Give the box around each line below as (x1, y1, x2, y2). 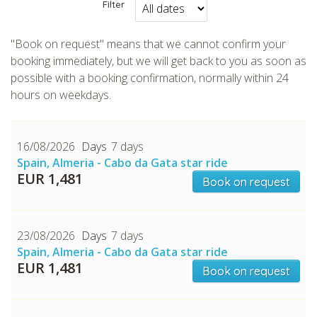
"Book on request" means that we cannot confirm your (11, 36, 286, 52)
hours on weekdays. (11, 87, 111, 103)
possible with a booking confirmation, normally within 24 (11, 70, 289, 86)
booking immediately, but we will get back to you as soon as (11, 53, 306, 69)
